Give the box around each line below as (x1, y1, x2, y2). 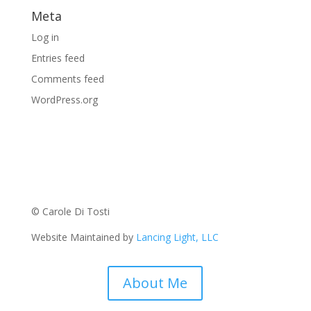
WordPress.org (31, 93, 98, 107)
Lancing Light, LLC (135, 230, 219, 244)
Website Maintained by (31, 230, 136, 244)
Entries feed (31, 51, 85, 65)
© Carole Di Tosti (31, 205, 110, 219)
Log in (31, 31, 59, 44)
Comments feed (31, 72, 104, 86)
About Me (123, 274, 188, 293)
